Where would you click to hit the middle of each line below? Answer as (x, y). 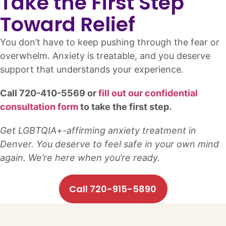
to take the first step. (125, 106)
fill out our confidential (148, 93)
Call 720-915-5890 (112, 189)
